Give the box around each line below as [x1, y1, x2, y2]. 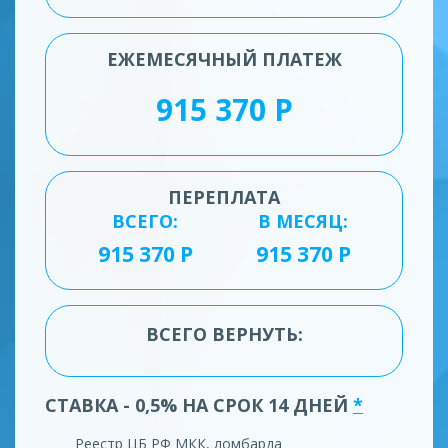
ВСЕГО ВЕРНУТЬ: [145, 321, 303, 346]
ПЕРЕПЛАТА [168, 184, 280, 209]
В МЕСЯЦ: [258, 208, 348, 233]
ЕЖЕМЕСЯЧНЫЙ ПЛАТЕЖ [106, 46, 342, 71]
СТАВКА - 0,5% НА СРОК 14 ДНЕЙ [45, 392, 353, 417]
